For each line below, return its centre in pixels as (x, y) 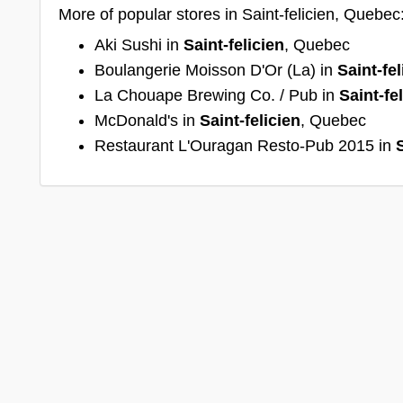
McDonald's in (147, 120)
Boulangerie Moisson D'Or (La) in (216, 70)
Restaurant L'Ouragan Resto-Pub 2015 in (245, 145)
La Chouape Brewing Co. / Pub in (217, 95)
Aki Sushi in (139, 45)
